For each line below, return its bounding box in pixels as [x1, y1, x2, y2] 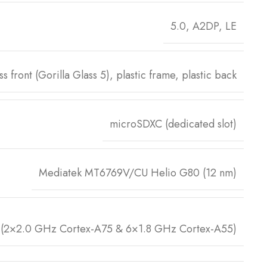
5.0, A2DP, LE [170, 18, 237, 34]
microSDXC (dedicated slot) [110, 116, 237, 132]
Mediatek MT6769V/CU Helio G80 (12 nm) [39, 164, 237, 181]
